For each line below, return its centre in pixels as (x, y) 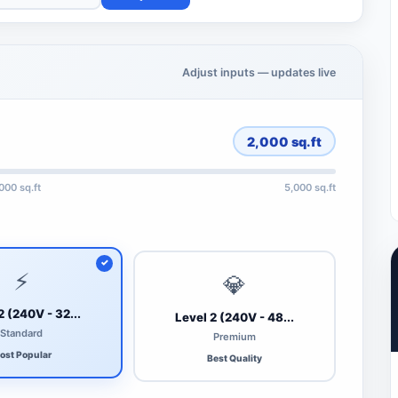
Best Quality (235, 358)
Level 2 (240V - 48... (235, 318)
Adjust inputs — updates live (259, 72)
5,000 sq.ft (310, 187)
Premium (235, 336)
